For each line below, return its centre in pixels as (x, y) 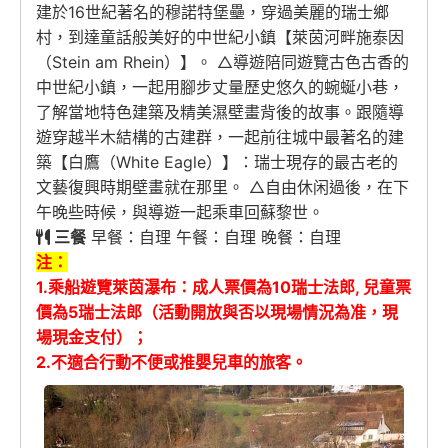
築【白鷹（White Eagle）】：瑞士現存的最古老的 (217, 162)
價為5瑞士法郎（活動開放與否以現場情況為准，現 (217, 312)
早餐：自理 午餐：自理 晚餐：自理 (213, 237)
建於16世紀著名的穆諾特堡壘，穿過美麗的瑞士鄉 (212, 12)
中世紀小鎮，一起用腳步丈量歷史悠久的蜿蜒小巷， (220, 87)
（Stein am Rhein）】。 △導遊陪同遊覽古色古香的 (222, 62)
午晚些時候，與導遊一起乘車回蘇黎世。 (180, 212)
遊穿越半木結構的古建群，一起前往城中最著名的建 (220, 137)
